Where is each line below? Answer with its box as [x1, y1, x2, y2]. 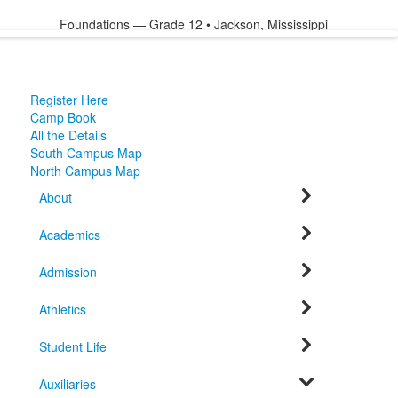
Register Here [29, 91, 108, 108]
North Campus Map [29, 162, 140, 179]
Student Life [38, 338, 107, 355]
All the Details [29, 126, 107, 144]
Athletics [38, 300, 86, 318]
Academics [38, 226, 100, 243]
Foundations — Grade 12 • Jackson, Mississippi [59, 15, 328, 33]
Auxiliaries [38, 375, 96, 393]
